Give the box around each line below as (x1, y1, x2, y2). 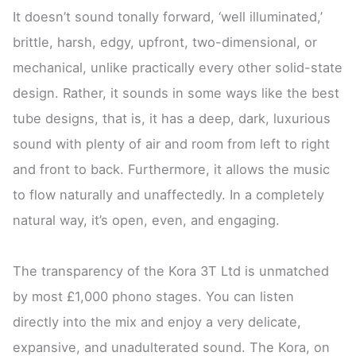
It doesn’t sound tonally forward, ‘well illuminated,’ (13, 8, 323, 25)
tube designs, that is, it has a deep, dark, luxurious (13, 110, 331, 126)
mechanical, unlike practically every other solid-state (13, 59, 343, 75)
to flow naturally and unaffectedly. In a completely (13, 186, 325, 203)
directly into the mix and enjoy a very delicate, (13, 314, 302, 331)
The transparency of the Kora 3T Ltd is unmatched (13, 263, 330, 280)
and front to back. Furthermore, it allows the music (13, 161, 331, 177)
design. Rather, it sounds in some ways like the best (13, 84, 340, 101)
